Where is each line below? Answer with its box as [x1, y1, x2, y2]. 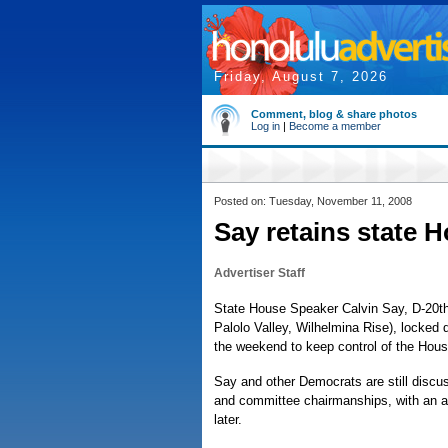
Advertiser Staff [214, 266, 305, 280]
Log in [251, 120, 280, 132]
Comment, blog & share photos [251, 108, 417, 120]
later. [214, 412, 242, 427]
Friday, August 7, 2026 [214, 69, 388, 84]
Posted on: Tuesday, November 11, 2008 [214, 195, 412, 207]
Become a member [289, 120, 381, 132]
